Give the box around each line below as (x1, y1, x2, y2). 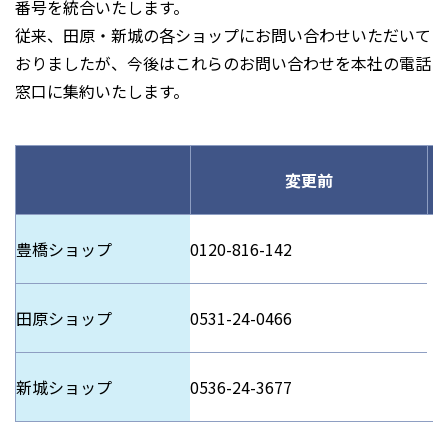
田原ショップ (16, 306, 112, 330)
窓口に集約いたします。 (15, 79, 189, 103)
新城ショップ (16, 375, 112, 399)
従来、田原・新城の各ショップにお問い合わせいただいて (15, 23, 431, 47)
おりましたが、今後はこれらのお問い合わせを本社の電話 (15, 51, 431, 75)
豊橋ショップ (16, 237, 112, 261)
